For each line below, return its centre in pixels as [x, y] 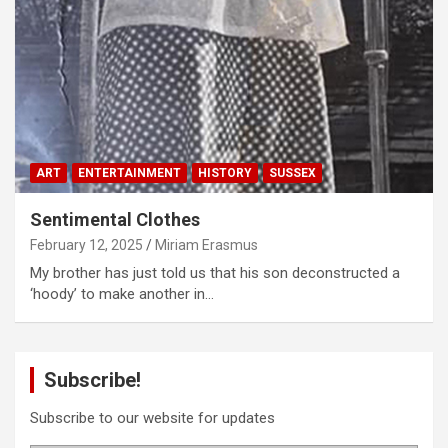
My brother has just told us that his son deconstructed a [215, 273]
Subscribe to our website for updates [152, 418]
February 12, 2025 [86, 245]
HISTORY [225, 173]
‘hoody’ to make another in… [122, 294]
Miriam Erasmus [206, 245]
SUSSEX [292, 173]
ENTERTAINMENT [129, 173]
